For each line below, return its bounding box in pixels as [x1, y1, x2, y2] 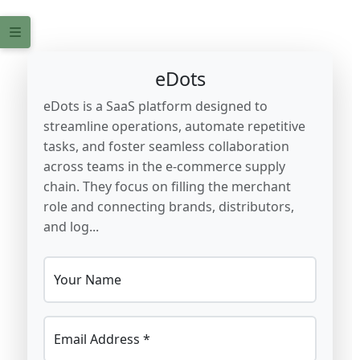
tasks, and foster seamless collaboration [43, 137, 289, 155]
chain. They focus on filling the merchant [43, 178, 291, 195]
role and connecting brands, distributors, [43, 198, 294, 215]
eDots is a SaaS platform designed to [43, 97, 268, 115]
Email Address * [54, 330, 150, 348]
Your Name [54, 271, 121, 288]
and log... [43, 218, 99, 235]
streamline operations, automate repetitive [43, 117, 305, 135]
